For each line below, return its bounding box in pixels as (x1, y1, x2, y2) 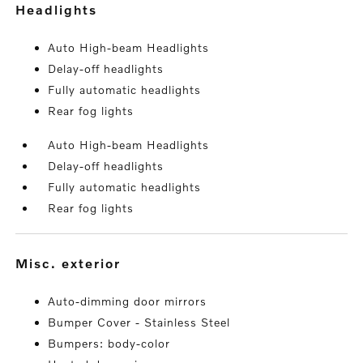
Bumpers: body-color (48, 336, 171, 350)
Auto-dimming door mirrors (48, 294, 207, 308)
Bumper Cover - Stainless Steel (48, 315, 231, 329)
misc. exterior (29, 255, 122, 271)
